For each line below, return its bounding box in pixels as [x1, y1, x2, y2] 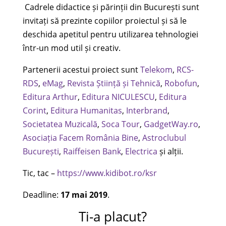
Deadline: [22, 189, 61, 200]
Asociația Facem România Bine [22, 132, 138, 143]
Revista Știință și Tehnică [67, 77, 160, 89]
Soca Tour [101, 118, 140, 130]
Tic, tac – [22, 167, 57, 179]
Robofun [164, 77, 197, 89]
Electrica [125, 145, 159, 157]
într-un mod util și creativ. [22, 42, 121, 53]
